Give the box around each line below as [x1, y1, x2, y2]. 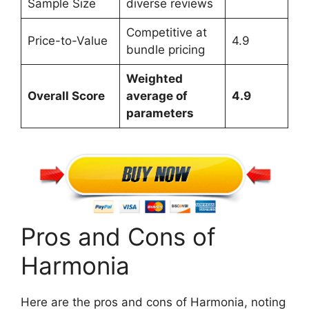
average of [126, 88, 188, 103]
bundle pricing [126, 42, 205, 57]
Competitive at [126, 25, 207, 39]
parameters [126, 106, 194, 120]
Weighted [126, 71, 183, 86]
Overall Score [27, 88, 105, 103]
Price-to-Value [27, 33, 108, 48]
